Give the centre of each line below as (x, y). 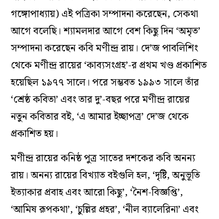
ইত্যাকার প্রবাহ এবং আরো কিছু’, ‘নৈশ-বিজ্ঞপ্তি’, (97, 193)
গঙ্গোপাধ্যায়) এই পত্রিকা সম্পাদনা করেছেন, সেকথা (105, 14)
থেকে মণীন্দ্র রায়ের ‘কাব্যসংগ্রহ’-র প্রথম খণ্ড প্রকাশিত (109, 66)
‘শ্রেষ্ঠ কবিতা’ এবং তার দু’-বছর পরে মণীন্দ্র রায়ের (100, 100)
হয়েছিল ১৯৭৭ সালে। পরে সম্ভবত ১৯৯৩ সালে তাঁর (105, 83)
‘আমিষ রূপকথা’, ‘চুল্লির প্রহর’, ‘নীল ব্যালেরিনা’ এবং (105, 210)
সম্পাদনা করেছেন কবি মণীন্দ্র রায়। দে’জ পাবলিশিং (105, 49)
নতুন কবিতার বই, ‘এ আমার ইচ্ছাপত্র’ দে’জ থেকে (100, 117)
